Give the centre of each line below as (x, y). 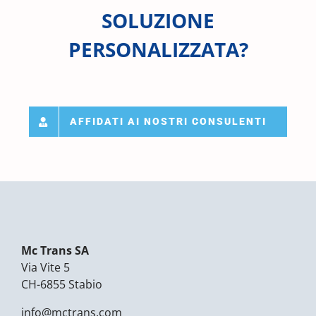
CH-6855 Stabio (62, 285)
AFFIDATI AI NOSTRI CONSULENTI (169, 122)
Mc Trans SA (55, 251)
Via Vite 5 (45, 268)
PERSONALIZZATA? (158, 50)
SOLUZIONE (158, 21)
